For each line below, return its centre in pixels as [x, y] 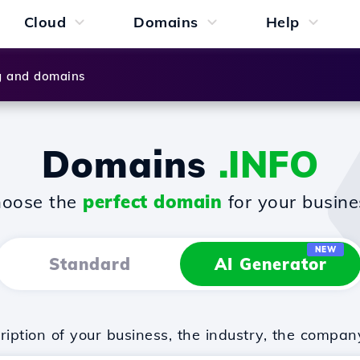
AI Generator [270, 264]
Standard [90, 264]
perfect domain [152, 202]
